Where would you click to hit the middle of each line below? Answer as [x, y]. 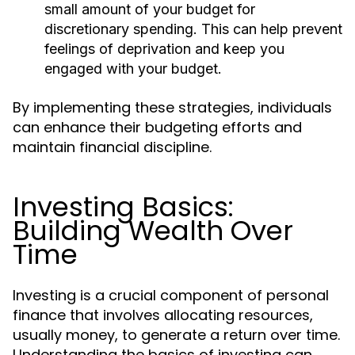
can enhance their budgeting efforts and [157, 127]
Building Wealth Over [153, 231]
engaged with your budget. [133, 69]
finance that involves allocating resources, [163, 315]
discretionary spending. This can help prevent [193, 29]
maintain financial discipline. [112, 147]
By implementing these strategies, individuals [172, 107]
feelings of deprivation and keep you [164, 49]
